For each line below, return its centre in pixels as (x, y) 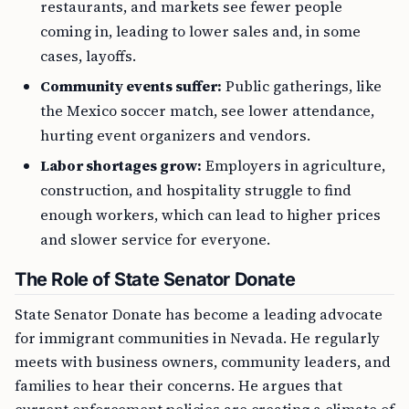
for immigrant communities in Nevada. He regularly (197, 338)
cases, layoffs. (88, 56)
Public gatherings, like (302, 86)
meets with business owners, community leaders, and (203, 362)
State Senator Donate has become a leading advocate (199, 314)
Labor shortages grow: (121, 165)
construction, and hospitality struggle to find (196, 190)
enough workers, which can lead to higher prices (210, 215)
